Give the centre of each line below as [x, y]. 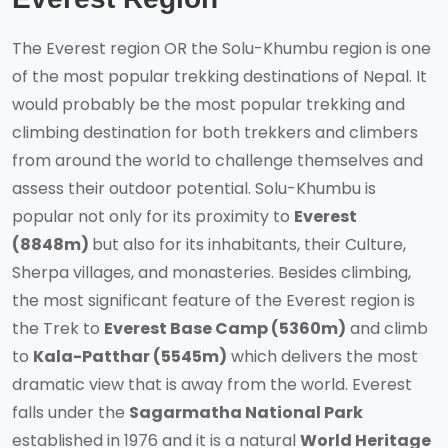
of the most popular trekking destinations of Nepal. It [219, 76]
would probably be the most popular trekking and [208, 104]
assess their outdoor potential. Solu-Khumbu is [194, 188]
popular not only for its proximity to [153, 216]
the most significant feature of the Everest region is [213, 300]
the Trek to [58, 328]
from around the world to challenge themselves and [217, 160]
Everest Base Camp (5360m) [225, 328]
